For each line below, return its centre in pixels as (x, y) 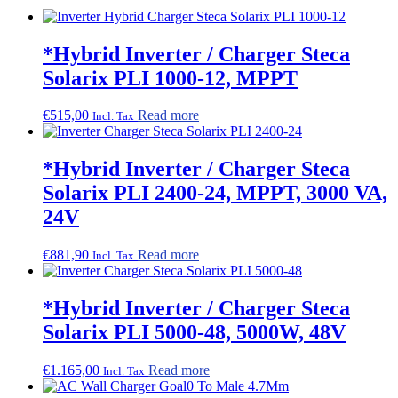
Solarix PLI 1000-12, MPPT (170, 78)
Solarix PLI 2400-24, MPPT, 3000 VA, (215, 193)
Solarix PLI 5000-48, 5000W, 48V (194, 333)
